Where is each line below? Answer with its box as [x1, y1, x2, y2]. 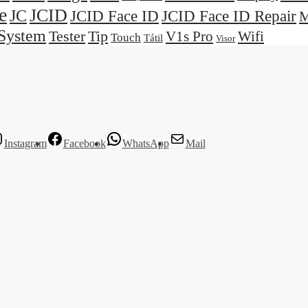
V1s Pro [166, 28, 213, 45]
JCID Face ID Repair [162, 7, 296, 25]
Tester [49, 28, 85, 45]
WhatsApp [122, 137, 169, 150]
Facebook [63, 137, 106, 150]
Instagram [3, 137, 47, 150]
